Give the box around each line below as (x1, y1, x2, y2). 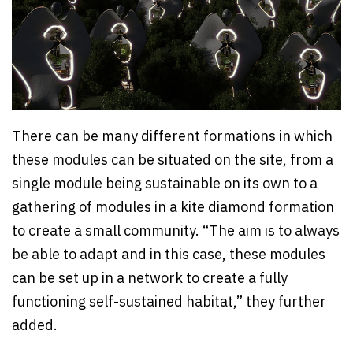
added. (12, 314, 58, 338)
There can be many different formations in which (12, 124, 333, 149)
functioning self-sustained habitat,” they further (12, 290, 326, 314)
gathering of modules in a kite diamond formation (12, 195, 334, 220)
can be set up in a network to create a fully (12, 266, 288, 291)
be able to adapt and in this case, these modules (12, 243, 325, 267)
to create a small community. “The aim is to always (12, 219, 340, 243)
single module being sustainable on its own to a (12, 172, 318, 196)
